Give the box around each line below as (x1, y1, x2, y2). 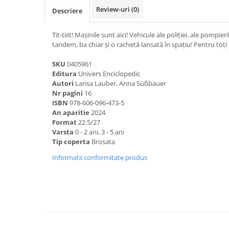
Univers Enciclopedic (77, 69, 140, 78)
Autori (52, 79, 74, 88)
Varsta (52, 127, 75, 136)
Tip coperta (52, 137, 90, 146)
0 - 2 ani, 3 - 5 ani (75, 127, 124, 136)
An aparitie (52, 108, 91, 117)
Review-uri (96, 5, 131, 14)
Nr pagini (52, 88, 84, 98)
